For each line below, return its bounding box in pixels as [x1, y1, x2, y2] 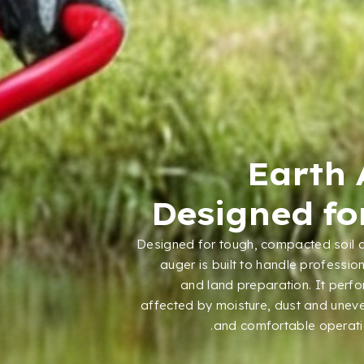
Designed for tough [136, 236, 254, 252]
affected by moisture [141, 297, 268, 313]
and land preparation [180, 276, 310, 292]
